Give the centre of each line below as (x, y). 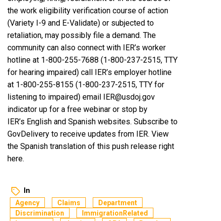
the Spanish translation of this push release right (91, 146)
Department (118, 203)
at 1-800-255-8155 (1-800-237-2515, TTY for (86, 84)
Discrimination (40, 213)
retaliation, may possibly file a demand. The (82, 35)
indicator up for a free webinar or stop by (77, 109)
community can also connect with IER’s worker (87, 47)
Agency (27, 203)
